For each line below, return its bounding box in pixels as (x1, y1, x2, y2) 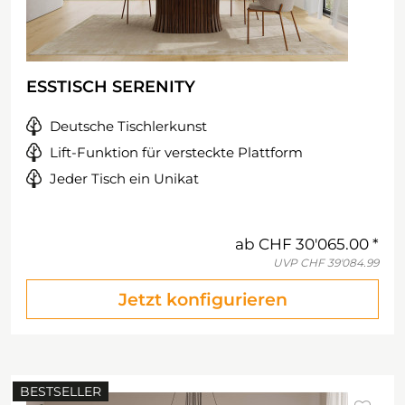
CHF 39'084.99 (300, 256, 379, 269)
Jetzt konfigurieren (118, 289, 287, 310)
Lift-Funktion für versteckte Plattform (50, 144, 303, 161)
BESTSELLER (20, 383, 101, 400)
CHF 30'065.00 (259, 235, 369, 253)
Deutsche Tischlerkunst (50, 118, 207, 135)
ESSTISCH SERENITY (26, 77, 195, 97)
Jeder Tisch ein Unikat (50, 170, 199, 187)
